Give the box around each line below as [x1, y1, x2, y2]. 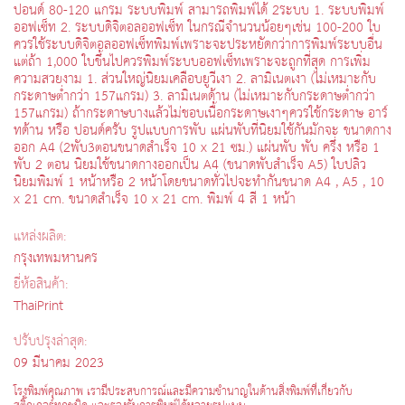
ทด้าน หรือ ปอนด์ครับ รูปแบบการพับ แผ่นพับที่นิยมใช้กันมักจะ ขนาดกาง [14, 118, 391, 143]
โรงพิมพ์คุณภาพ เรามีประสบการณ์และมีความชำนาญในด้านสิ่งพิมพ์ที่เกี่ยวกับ [14, 381, 353, 402]
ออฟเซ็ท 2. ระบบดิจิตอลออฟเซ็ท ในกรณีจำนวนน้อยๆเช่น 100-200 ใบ [14, 14, 381, 40]
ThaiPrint [14, 293, 63, 318]
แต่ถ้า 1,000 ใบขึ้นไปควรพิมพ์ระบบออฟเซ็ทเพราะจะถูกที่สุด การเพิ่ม [14, 49, 371, 74]
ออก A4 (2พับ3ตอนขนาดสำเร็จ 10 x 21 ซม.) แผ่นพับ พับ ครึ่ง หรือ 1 [14, 135, 380, 160]
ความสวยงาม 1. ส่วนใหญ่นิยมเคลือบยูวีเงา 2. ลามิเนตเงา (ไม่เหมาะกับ [14, 66, 376, 91]
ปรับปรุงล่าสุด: [14, 328, 87, 353]
